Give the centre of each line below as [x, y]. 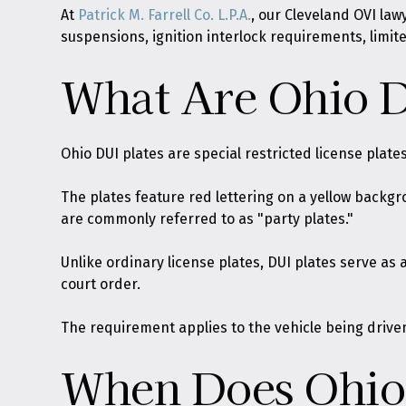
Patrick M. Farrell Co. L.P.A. [165, 15]
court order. [101, 284]
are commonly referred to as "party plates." [208, 219]
